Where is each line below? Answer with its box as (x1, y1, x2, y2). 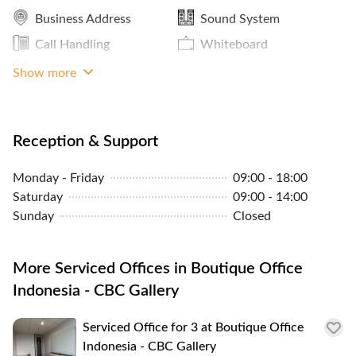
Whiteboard (200, 37, 268, 51)
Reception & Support (13, 133, 158, 149)
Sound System (200, 12, 280, 25)
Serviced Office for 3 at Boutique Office (83, 320, 304, 334)
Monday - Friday (13, 171, 104, 184)
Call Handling (35, 37, 110, 51)
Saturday (13, 190, 63, 203)
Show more (13, 66, 79, 79)
